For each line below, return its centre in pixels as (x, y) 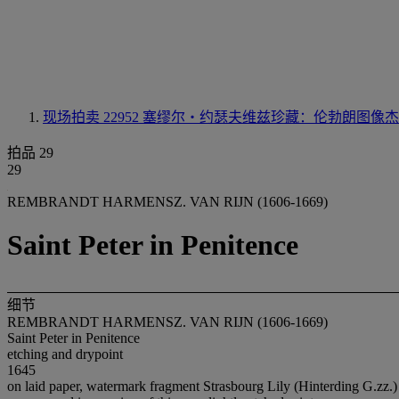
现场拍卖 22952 (93, 117)
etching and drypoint (65, 354)
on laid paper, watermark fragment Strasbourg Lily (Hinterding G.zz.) (202, 386)
